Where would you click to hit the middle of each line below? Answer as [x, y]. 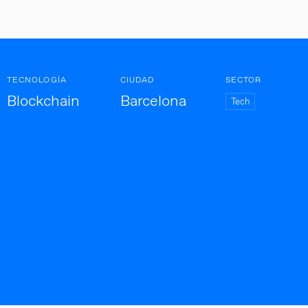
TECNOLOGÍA [37, 80]
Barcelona [153, 101]
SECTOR [244, 80]
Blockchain [43, 101]
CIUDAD [137, 80]
